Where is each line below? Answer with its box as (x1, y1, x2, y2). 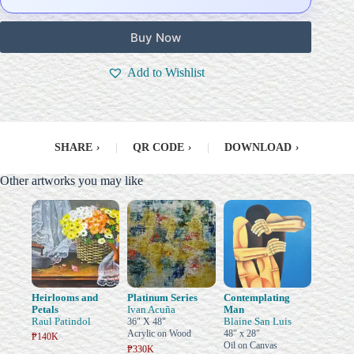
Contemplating (223, 292, 290, 304)
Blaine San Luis (223, 315, 292, 328)
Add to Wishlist (126, 66, 205, 80)
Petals (32, 303, 58, 316)
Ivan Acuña (127, 303, 176, 316)
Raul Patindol (32, 315, 91, 328)
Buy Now (130, 29, 182, 45)
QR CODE (133, 141, 184, 154)
